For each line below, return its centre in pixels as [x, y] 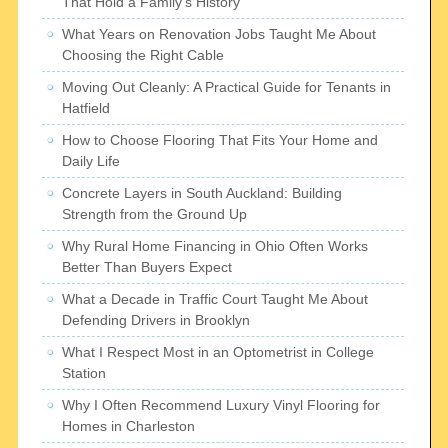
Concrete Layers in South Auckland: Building [202, 193]
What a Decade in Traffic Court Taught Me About [215, 299]
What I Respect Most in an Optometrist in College [218, 352]
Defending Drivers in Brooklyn [156, 320]
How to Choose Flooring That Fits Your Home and [220, 140]
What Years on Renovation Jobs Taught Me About [219, 34]
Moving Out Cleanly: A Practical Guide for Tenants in [227, 87]
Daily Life [91, 161]
